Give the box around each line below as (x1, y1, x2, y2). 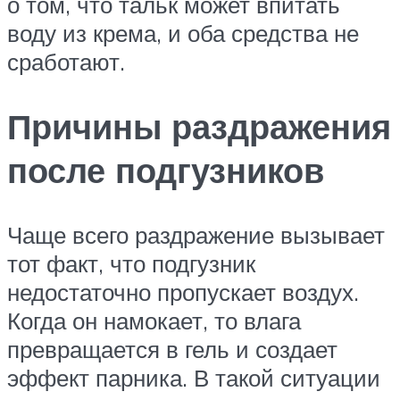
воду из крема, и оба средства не (7, 19, 359, 48)
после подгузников (7, 148, 324, 193)
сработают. (7, 47, 125, 77)
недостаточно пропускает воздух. (7, 278, 359, 307)
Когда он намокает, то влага (7, 306, 301, 336)
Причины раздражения (7, 104, 391, 149)
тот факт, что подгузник (7, 249, 255, 279)
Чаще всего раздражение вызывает (7, 221, 385, 250)
